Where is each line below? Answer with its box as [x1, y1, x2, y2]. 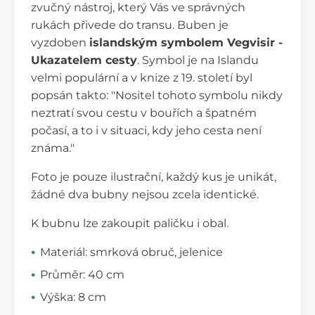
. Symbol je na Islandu [137, 53, 259, 67]
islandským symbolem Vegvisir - [89, 35, 283, 49]
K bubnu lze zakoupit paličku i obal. [31, 216, 229, 230]
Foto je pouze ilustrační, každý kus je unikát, [31, 169, 276, 184]
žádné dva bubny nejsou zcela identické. [31, 187, 262, 201]
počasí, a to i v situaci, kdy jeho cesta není [31, 123, 262, 137]
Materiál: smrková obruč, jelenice [40, 245, 223, 259]
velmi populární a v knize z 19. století [31, 70, 233, 84]
